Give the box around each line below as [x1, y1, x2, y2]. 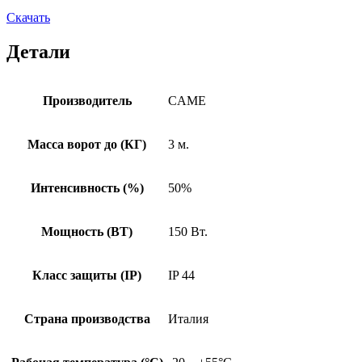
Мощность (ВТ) [41, 225, 133, 239]
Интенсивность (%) [30, 181, 144, 196]
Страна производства [23, 312, 150, 326]
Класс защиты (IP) [32, 268, 141, 283]
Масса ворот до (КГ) [27, 137, 146, 152]
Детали [6, 40, 70, 62]
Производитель [42, 94, 132, 108]
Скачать [6, 10, 50, 24]
